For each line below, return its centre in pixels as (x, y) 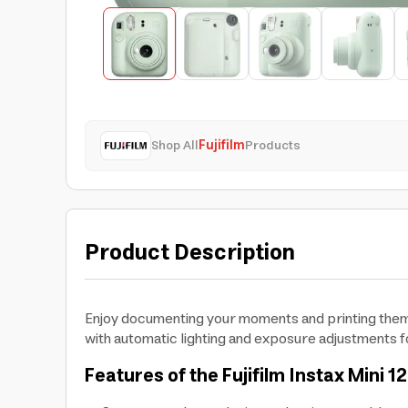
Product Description (190, 253)
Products (273, 146)
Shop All (175, 146)
